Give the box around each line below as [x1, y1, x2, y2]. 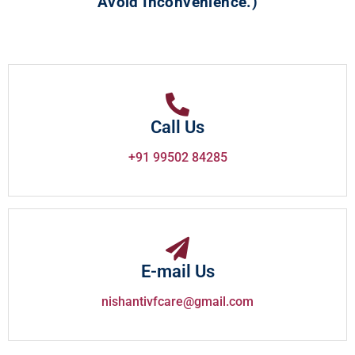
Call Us [151, 117, 204, 138]
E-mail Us [140, 261, 215, 282]
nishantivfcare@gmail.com [101, 294, 254, 310]
